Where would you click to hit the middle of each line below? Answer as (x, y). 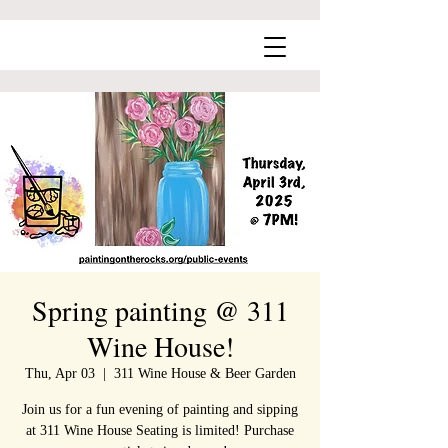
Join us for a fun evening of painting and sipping (160, 409)
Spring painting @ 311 (160, 310)
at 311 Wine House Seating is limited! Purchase (160, 430)
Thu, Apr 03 (59, 373)
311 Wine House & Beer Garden (204, 373)
